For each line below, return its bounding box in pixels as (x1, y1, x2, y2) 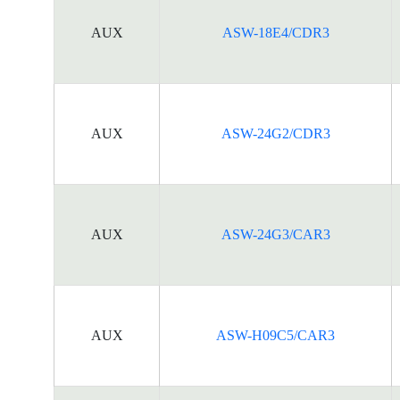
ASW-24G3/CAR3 (221, 227, 330, 242)
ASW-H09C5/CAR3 (216, 328, 335, 343)
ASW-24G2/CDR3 (221, 126, 330, 141)
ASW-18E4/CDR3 (221, 25, 329, 40)
